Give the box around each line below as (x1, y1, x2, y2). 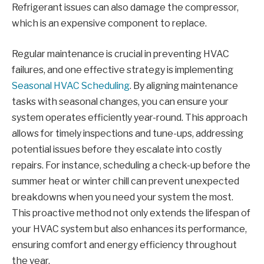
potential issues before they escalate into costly (12, 143, 222, 155)
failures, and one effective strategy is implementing (12, 64, 233, 75)
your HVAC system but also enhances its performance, (12, 223, 247, 235)
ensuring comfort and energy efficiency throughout (12, 239, 237, 250)
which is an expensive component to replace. (12, 18, 207, 29)
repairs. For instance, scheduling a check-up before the (12, 159, 250, 171)
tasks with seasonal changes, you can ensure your (12, 95, 229, 107)
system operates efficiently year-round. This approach (12, 111, 247, 123)
